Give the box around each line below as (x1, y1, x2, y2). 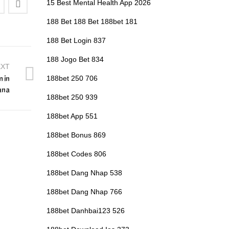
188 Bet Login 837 (47, 36, 106, 44)
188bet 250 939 (47, 93, 98, 101)
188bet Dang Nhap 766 (47, 187, 122, 196)
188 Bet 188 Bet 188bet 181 (47, 17, 138, 26)
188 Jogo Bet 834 (47, 55, 104, 63)
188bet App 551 (47, 111, 98, 120)
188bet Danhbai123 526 (47, 206, 125, 215)
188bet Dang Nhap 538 (47, 168, 122, 177)
